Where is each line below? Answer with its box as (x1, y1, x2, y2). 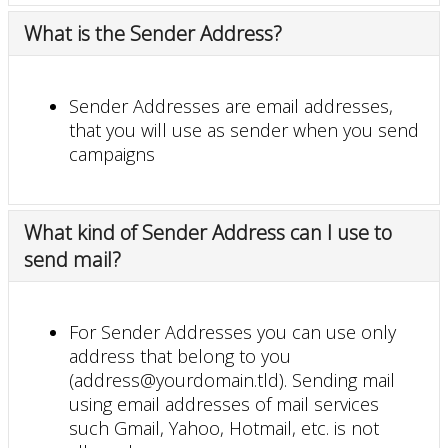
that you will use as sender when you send (69, 117, 419, 142)
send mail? (24, 245, 121, 273)
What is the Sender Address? (24, 19, 282, 47)
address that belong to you (69, 343, 291, 368)
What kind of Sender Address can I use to (24, 218, 392, 246)
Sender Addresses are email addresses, (69, 93, 393, 118)
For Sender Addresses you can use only (69, 319, 396, 344)
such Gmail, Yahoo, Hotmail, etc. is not (69, 415, 379, 440)
